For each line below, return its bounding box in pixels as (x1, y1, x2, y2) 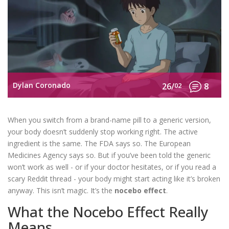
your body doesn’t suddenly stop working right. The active (8, 127, 198, 137)
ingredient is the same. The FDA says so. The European (8, 139, 191, 149)
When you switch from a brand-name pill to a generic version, (8, 115, 211, 125)
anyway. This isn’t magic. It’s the (8, 186, 114, 196)
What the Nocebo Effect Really (8, 202, 209, 222)
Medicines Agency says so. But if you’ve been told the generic (8, 150, 211, 161)
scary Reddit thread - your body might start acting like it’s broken (8, 174, 220, 184)
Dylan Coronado (13, 80, 71, 90)
